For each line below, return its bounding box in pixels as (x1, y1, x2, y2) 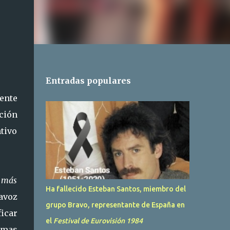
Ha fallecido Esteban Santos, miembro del (45, 185, 186, 193)
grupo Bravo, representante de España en (45, 201, 185, 209)
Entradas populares (45, 75, 131, 86)
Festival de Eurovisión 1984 (53, 217, 143, 225)
